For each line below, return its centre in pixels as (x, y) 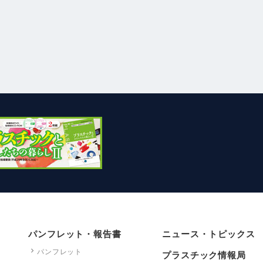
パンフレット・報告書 (75, 234)
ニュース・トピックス (209, 234)
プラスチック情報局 (204, 255)
